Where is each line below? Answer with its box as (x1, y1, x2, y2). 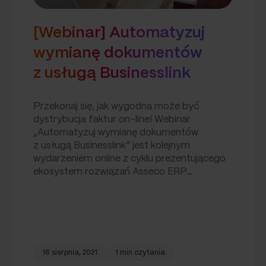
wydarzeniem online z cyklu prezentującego (33, 154, 226, 163)
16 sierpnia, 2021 (42, 249, 98, 256)
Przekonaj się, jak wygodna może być (33, 102, 199, 111)
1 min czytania (115, 249, 166, 256)
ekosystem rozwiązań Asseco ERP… (33, 167, 193, 176)
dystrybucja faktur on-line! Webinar (33, 115, 191, 124)
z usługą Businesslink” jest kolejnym (33, 141, 191, 150)
